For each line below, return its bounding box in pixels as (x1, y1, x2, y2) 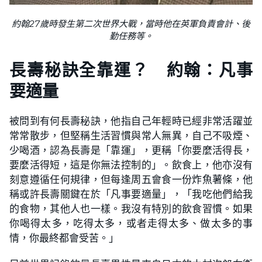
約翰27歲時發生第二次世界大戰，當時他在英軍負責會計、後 (12, 18, 250, 30)
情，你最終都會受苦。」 (9, 232, 119, 244)
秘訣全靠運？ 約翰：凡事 (44, 60, 253, 81)
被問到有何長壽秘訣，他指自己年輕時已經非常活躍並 (9, 115, 253, 127)
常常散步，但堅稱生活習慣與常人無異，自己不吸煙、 (9, 129, 253, 142)
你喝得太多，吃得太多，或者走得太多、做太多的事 (9, 217, 253, 230)
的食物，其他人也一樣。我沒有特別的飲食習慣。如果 (9, 202, 253, 215)
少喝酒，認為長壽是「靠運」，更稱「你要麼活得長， (9, 144, 253, 157)
